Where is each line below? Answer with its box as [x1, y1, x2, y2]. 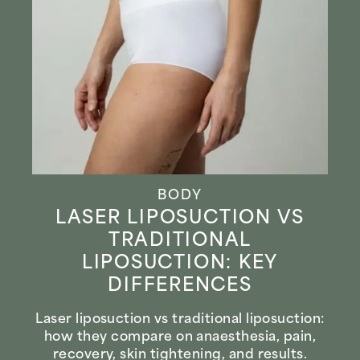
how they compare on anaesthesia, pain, [43, 331, 317, 345]
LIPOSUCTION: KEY [81, 254, 279, 273]
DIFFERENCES [108, 276, 252, 296]
